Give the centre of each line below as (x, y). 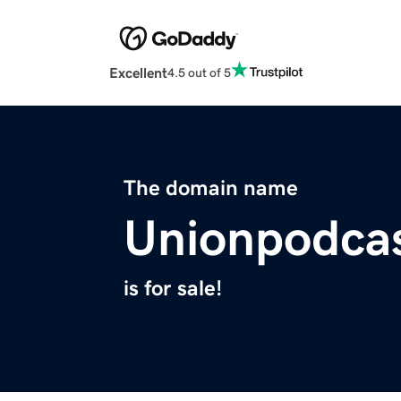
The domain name (211, 188)
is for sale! (173, 289)
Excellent (138, 73)
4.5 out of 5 (199, 72)
